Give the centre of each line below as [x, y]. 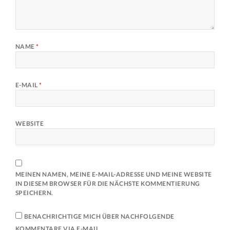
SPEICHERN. [34, 193]
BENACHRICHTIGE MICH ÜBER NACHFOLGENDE [99, 217]
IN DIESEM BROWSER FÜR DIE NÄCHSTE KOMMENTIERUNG [108, 184]
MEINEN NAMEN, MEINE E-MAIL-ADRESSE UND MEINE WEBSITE [113, 175]
